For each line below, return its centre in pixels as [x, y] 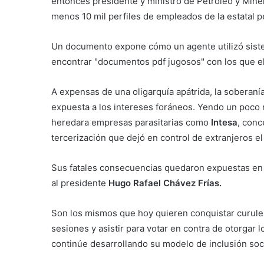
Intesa [224, 123]
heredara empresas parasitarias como [131, 123]
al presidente [80, 183]
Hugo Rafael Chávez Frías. [165, 183]
